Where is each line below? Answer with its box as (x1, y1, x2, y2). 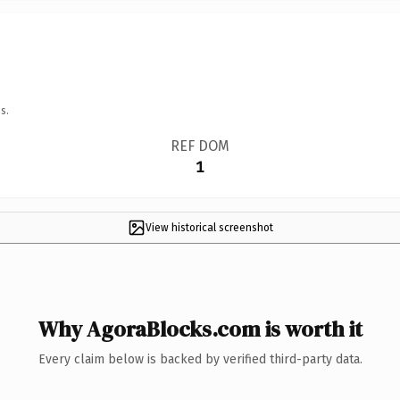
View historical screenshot (145, 221, 273, 234)
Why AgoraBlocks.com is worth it (37, 313, 362, 344)
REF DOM (170, 137, 229, 154)
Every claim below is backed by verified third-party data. (37, 351, 362, 367)
